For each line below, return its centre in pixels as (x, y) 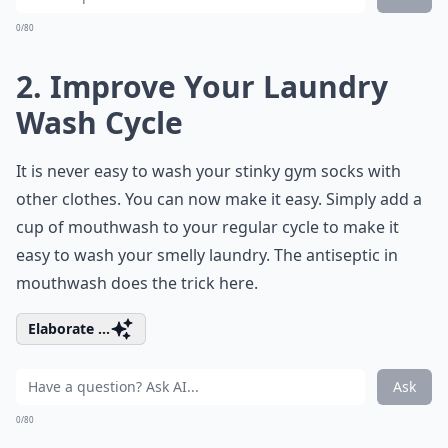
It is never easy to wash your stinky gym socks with (208, 171)
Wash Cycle (99, 122)
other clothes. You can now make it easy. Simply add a (219, 199)
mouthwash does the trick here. (137, 283)
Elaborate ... (69, 328)
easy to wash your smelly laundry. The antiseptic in (207, 255)
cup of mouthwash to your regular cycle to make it (207, 227)
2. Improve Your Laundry (202, 86)
